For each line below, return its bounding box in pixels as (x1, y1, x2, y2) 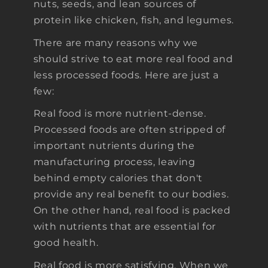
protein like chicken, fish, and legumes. (33, 14, 234, 26)
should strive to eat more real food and (33, 53, 233, 65)
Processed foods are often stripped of (33, 124, 226, 136)
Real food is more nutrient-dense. (33, 108, 206, 120)
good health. (33, 237, 99, 249)
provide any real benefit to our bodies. (33, 188, 229, 200)
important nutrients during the (33, 140, 195, 152)
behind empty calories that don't (33, 172, 203, 184)
